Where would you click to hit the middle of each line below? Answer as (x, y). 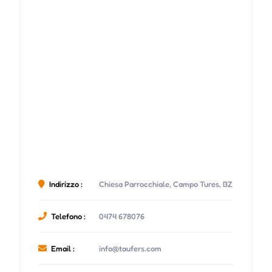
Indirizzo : (66, 184)
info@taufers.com (130, 249)
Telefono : (68, 216)
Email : (63, 249)
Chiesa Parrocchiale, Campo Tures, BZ (165, 184)
